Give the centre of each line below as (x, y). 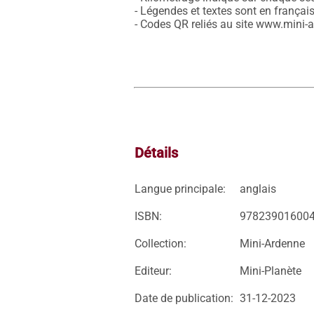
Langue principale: (180, 189)
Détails (156, 153)
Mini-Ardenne (272, 244)
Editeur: (153, 271)
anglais (258, 189)
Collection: (161, 244)
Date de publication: (184, 298)
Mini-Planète (271, 271)
